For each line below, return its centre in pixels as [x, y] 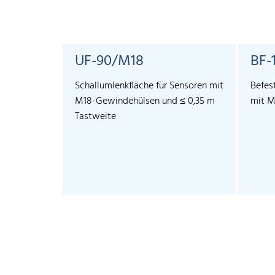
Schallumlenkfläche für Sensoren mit [149, 86]
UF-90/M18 [109, 62]
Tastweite [95, 117]
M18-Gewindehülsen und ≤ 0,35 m [145, 102]
